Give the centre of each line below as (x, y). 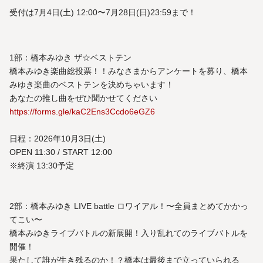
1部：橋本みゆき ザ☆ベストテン (70, 58)
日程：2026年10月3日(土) (58, 139)
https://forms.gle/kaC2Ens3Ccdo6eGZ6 (82, 112)
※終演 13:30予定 (42, 166)
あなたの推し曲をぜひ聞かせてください (83, 98)
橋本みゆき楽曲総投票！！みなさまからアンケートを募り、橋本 (129, 71)
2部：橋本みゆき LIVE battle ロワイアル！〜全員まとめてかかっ (129, 206)
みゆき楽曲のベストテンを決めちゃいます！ (92, 85)
